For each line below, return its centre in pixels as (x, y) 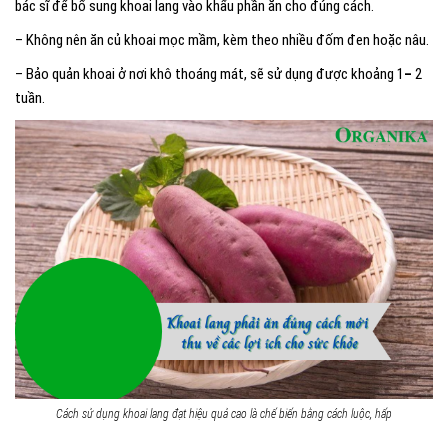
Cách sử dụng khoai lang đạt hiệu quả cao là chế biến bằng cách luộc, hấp (224, 413)
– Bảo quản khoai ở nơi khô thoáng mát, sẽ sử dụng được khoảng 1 (209, 73)
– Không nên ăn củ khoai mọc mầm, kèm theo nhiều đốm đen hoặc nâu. (222, 39)
